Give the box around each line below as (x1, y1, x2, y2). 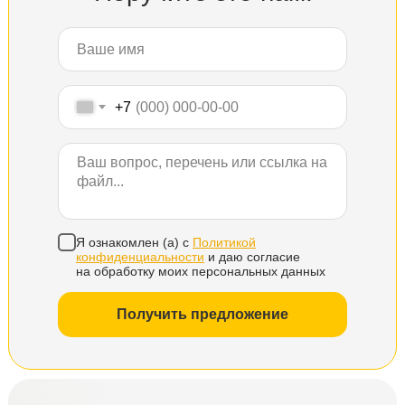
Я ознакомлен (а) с (76, 234, 193, 250)
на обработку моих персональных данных (76, 263, 325, 278)
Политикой (193, 234, 256, 250)
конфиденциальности (76, 249, 204, 264)
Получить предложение (117, 306, 288, 322)
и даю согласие (204, 249, 300, 264)
